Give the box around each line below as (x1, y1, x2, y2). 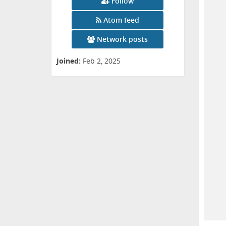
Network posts (97, 34, 148, 44)
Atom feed (103, 15, 140, 25)
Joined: (56, 56, 81, 66)
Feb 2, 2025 (83, 56, 121, 66)
